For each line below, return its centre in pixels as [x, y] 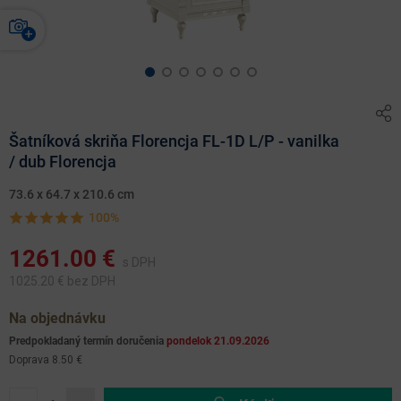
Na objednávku [57, 318]
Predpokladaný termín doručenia [88, 341]
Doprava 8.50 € [46, 359]
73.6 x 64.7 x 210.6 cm [72, 194]
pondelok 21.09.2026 [218, 341]
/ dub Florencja [63, 161]
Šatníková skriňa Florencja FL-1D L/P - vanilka [174, 141]
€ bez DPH [85, 281]
